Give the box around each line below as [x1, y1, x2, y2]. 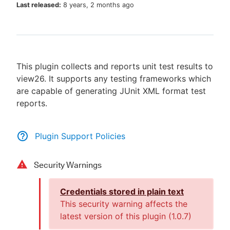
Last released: [16, 1, 61, 9]
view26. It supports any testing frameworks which [16, 73, 211, 84]
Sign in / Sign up [87, 67, 151, 77]
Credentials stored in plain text [60, 186, 184, 197]
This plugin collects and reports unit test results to [16, 61, 213, 71]
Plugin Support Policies [35, 131, 125, 141]
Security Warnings [34, 160, 102, 170]
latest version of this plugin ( [60, 211, 171, 221]
